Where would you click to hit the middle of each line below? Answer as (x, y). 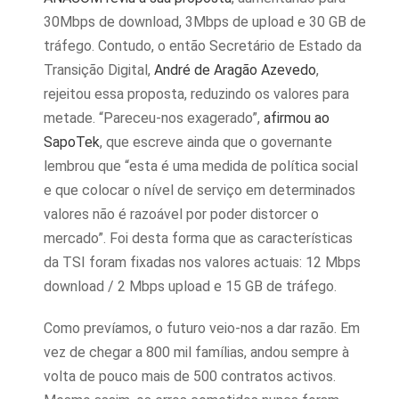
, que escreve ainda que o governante (216, 142)
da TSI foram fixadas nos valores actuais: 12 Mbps (202, 262)
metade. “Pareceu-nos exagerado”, (154, 118)
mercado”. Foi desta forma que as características (198, 238)
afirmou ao (297, 118)
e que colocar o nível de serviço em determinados (199, 190)
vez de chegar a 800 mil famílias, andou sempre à (196, 352)
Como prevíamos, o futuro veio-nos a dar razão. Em (202, 328)
